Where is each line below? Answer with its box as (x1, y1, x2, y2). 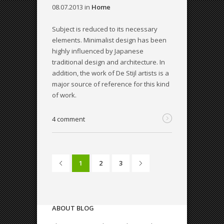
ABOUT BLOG (52, 203, 94, 213)
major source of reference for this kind (52, 79, 169, 89)
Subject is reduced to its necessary (52, 24, 157, 34)
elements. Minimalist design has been (52, 35, 166, 45)
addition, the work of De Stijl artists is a (52, 68, 169, 78)
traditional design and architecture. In (52, 57, 165, 67)
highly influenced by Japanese (52, 46, 143, 56)
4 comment (52, 114, 85, 124)
